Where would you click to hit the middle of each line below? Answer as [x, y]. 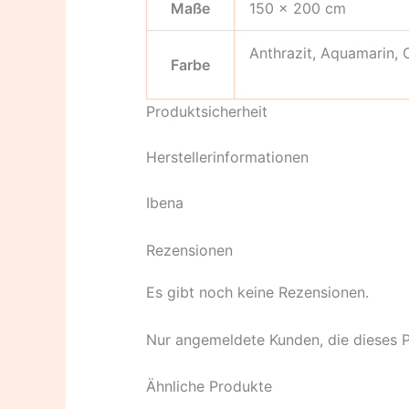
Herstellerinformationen [227, 157]
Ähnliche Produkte [209, 387]
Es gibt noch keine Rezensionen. [257, 292]
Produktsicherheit [207, 112]
